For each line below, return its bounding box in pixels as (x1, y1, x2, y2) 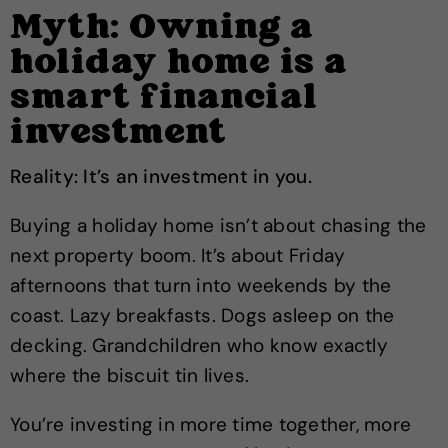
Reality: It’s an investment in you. (10, 164, 312, 189)
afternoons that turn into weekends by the (10, 273, 392, 298)
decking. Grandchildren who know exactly (10, 333, 388, 358)
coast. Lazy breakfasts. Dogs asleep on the (10, 303, 395, 328)
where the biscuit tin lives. (10, 363, 249, 388)
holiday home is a (10, 40, 348, 88)
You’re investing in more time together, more (10, 412, 411, 437)
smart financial (10, 75, 318, 123)
